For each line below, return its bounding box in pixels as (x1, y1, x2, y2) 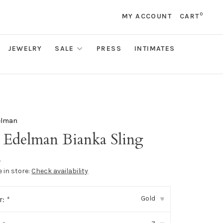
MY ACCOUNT (121, 12, 172, 20)
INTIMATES (134, 44, 175, 53)
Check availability (31, 167, 89, 175)
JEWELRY (7, 44, 42, 53)
